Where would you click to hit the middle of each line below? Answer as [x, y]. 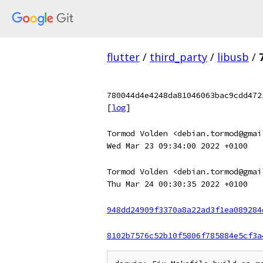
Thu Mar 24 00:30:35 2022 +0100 [177, 184]
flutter [123, 57]
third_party [178, 57]
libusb [233, 57]
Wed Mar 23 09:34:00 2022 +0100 [177, 146]
